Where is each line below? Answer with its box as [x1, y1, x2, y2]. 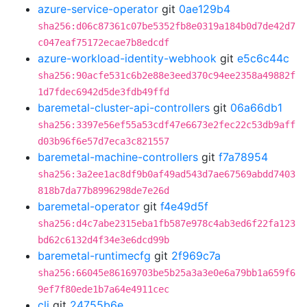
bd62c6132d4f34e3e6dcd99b [38, 234, 169, 245]
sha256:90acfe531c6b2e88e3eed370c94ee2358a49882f [38, 70, 295, 81]
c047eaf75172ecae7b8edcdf [38, 37, 169, 48]
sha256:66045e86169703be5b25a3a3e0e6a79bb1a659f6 [38, 267, 295, 278]
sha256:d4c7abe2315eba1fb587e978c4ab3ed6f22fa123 [38, 218, 295, 229]
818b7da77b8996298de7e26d [38, 185, 169, 196]
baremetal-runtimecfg [38, 249, 151, 262]
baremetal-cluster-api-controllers [38, 101, 210, 114]
